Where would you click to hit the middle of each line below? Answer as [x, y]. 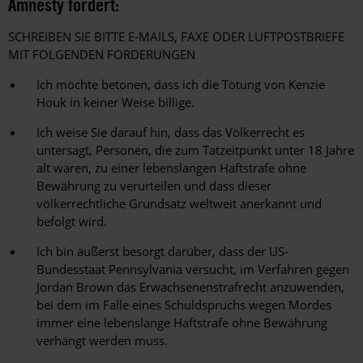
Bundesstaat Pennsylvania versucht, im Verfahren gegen [193, 269]
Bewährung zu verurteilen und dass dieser [154, 186]
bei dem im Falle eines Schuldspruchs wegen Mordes [184, 305]
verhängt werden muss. [102, 341]
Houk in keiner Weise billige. [115, 102]
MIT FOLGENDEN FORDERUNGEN [102, 55]
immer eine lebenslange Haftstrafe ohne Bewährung [182, 323]
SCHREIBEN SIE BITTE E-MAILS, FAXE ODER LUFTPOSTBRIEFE [176, 37]
